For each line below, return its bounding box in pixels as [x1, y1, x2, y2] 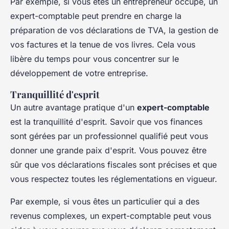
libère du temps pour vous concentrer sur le [10, 53, 179, 64]
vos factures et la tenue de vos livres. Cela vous [10, 39, 195, 50]
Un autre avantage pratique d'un [10, 102, 137, 112]
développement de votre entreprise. [10, 67, 148, 78]
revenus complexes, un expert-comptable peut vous [10, 210, 211, 221]
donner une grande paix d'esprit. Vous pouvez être [10, 145, 207, 155]
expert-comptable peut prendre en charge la [10, 10, 181, 21]
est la [10, 116, 33, 127]
